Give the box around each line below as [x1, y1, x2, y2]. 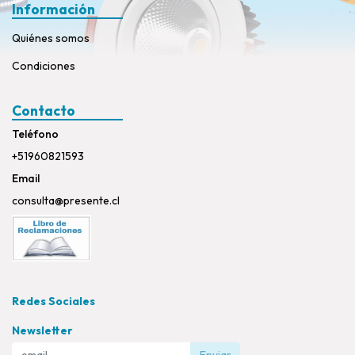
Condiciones [12, 58, 75, 73]
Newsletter [12, 323, 73, 338]
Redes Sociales [12, 293, 95, 308]
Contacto [12, 101, 75, 120]
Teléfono [12, 126, 59, 141]
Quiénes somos [12, 30, 90, 45]
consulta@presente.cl [12, 193, 120, 208]
